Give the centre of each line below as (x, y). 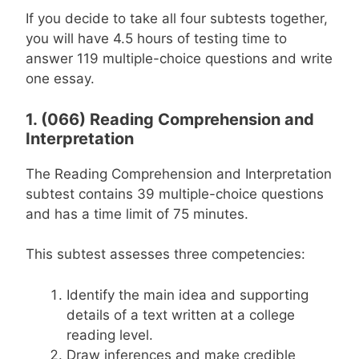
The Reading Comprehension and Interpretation (179, 173)
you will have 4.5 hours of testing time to (156, 38)
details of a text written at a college (181, 315)
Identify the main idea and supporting (188, 294)
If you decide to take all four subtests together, (177, 18)
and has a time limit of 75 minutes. (137, 214)
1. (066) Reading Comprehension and (170, 119)
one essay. (60, 79)
